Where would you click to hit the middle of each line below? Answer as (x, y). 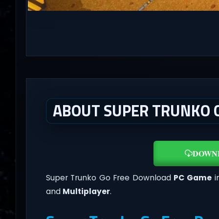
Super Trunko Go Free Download (110, 177)
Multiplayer (86, 191)
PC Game (193, 177)
